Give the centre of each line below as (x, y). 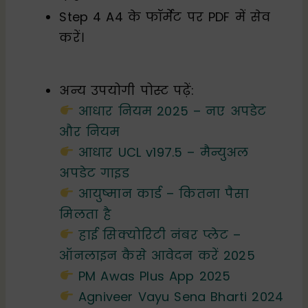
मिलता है (86, 214)
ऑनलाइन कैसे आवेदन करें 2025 (157, 255)
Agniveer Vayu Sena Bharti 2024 (181, 296)
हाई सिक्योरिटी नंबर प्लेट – (159, 234)
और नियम (90, 131)
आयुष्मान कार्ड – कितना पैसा (164, 193)
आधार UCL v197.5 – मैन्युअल (163, 152)
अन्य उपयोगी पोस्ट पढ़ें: (127, 90)
